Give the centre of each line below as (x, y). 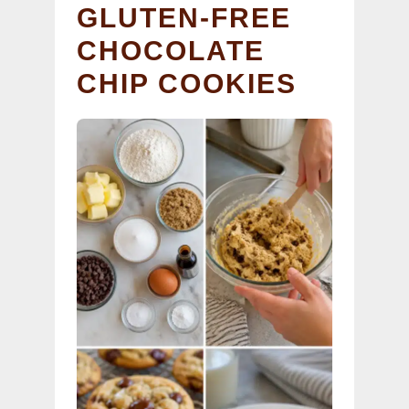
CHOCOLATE (171, 50)
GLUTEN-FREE (184, 17)
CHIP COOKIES (187, 83)
